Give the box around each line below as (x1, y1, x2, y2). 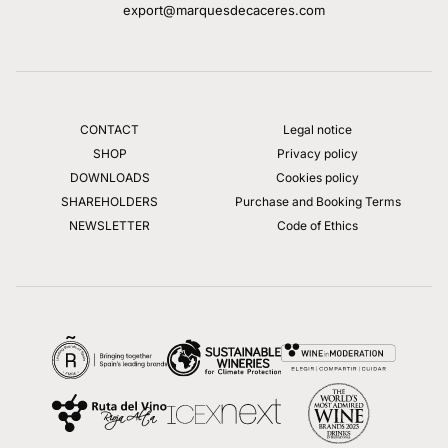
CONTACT (80, 121, 140, 137)
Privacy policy (277, 145, 359, 161)
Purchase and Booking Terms (234, 193, 401, 209)
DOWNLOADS (69, 169, 150, 185)
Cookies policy (276, 169, 360, 185)
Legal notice (283, 121, 353, 137)
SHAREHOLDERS (61, 193, 159, 209)
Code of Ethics (277, 217, 359, 233)
